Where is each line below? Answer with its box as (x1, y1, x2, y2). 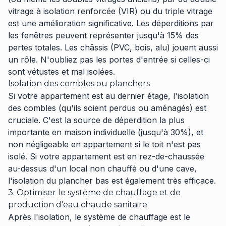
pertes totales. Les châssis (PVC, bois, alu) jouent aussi (8, 42, 218, 52)
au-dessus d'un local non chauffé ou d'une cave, (8, 163, 197, 174)
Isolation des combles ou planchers (8, 79, 150, 88)
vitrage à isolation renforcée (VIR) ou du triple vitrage (8, 6, 212, 16)
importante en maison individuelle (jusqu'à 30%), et (8, 127, 203, 137)
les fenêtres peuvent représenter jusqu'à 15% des (8, 30, 199, 40)
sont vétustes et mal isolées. (8, 67, 115, 77)
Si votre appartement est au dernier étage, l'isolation (8, 91, 209, 101)
